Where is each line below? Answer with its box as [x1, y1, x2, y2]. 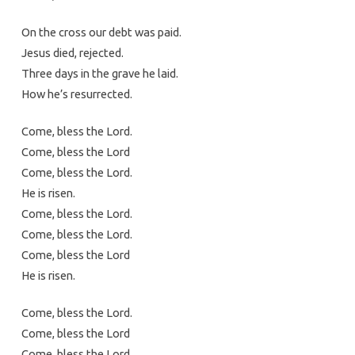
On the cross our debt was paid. [21, 25, 181, 40]
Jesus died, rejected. [21, 46, 124, 60]
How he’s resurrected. [21, 87, 132, 101]
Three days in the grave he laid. [21, 67, 178, 81]
